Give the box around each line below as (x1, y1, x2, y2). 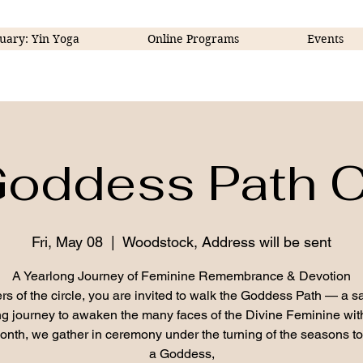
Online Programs (147, 32, 240, 46)
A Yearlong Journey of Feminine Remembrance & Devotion (12, 268, 351, 284)
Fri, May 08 (32, 233, 103, 251)
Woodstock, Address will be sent (122, 233, 331, 251)
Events (306, 32, 344, 46)
